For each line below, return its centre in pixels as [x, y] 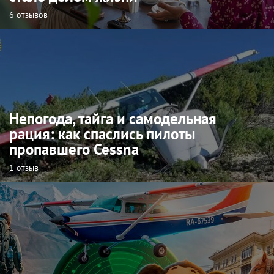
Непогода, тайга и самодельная [113, 119]
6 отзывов [28, 15]
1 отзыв [24, 168]
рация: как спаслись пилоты [102, 134]
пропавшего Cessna [74, 150]
